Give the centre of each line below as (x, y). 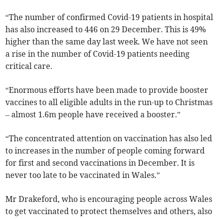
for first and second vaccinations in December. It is (100, 163)
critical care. (29, 66)
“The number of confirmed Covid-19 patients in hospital (109, 17)
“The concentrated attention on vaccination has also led (109, 138)
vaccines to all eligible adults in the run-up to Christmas (109, 102)
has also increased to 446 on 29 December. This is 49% (106, 29)
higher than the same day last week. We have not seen (107, 41)
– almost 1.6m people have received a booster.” (93, 114)
